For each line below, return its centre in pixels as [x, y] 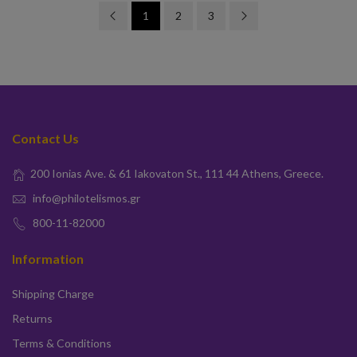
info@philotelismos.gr [86, 198]
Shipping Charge [53, 294]
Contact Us [45, 138]
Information [48, 259]
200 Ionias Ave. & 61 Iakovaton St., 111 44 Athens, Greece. [177, 173]
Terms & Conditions [62, 343]
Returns [32, 318]
